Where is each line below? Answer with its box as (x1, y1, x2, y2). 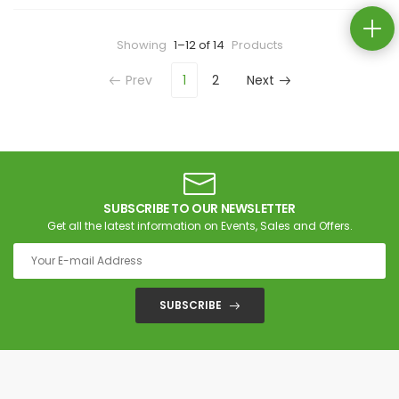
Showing (116, 37, 169, 53)
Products (228, 37, 283, 53)
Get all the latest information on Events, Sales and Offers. (46, 218, 353, 233)
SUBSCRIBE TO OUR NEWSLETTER (103, 199, 296, 217)
